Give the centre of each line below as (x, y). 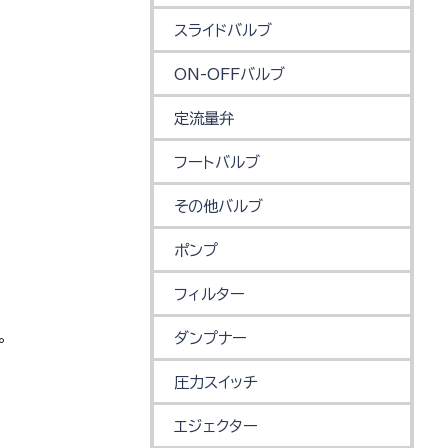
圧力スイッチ (216, 382)
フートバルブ (217, 162)
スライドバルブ (223, 30)
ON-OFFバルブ (230, 74)
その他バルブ (219, 206)
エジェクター (216, 426)
